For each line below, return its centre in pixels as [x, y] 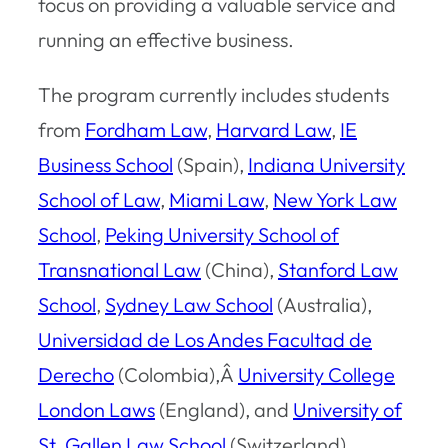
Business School [105, 164]
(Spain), [210, 164]
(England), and [224, 409]
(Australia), [322, 304]
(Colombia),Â [176, 374]
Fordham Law [146, 129]
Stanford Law [338, 269]
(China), [239, 269]
